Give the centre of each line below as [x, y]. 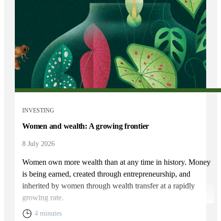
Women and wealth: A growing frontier [86, 126]
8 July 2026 [39, 144]
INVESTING [38, 111]
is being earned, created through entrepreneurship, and [107, 174]
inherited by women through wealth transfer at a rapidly [109, 186]
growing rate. [43, 198]
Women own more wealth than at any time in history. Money [117, 162]
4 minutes [48, 214]
